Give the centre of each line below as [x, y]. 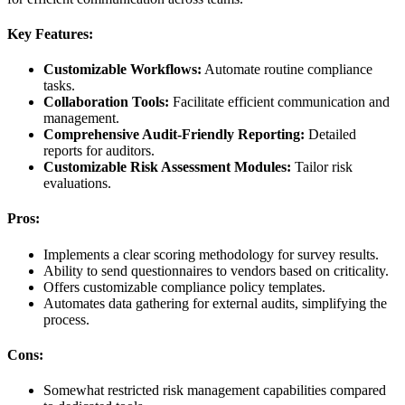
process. [66, 319]
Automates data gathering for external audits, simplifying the [215, 303]
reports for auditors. [99, 151]
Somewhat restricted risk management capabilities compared [215, 391]
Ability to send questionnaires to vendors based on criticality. [216, 270]
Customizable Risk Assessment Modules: [167, 167]
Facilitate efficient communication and [279, 102]
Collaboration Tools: [106, 102]
